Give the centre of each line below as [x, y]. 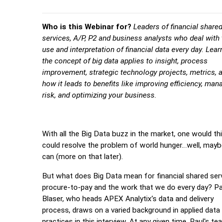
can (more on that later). [83, 157]
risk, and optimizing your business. [100, 95]
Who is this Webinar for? [88, 27]
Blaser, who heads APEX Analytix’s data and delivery [128, 199]
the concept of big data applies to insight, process [125, 61]
